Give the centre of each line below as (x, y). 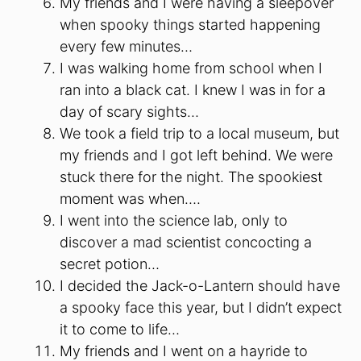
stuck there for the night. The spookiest (191, 176)
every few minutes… (126, 46)
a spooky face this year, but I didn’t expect (201, 307)
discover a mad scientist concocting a (186, 242)
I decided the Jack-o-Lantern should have (200, 285)
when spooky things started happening (190, 24)
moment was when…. (130, 198)
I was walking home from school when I (191, 68)
